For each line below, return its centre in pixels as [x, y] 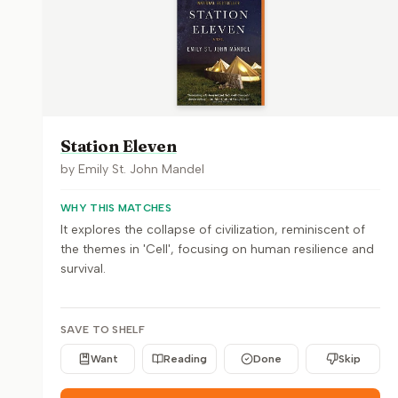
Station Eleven [119, 146]
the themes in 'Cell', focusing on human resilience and [217, 249]
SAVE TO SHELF [103, 330]
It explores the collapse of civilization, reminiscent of [213, 230]
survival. [83, 269]
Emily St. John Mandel [141, 169]
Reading [185, 359]
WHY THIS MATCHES [116, 208]
